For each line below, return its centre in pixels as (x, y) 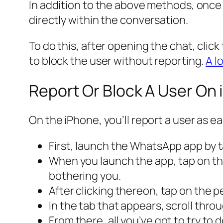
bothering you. (85, 176)
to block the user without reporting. (117, 61)
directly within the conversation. (109, 20)
